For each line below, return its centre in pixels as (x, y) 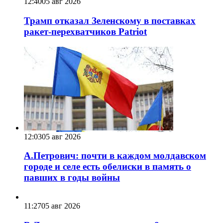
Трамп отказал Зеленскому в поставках (110, 20)
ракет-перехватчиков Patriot (85, 31)
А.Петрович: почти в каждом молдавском (115, 156)
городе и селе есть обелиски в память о (108, 167)
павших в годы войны (72, 178)
